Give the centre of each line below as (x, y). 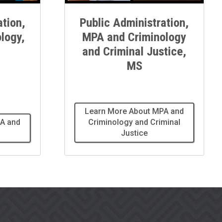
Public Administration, (134, 22)
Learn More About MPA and (134, 111)
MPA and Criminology (134, 37)
